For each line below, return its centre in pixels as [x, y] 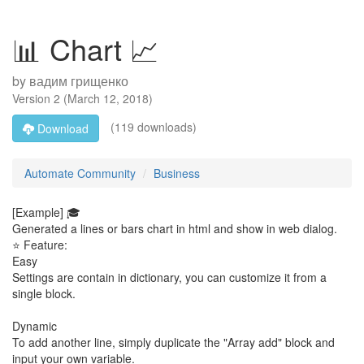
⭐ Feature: [40, 245]
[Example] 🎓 [46, 212]
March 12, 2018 [108, 98]
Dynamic [35, 326]
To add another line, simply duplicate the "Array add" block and [173, 342]
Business [177, 173]
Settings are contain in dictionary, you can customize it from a [169, 277]
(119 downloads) [152, 126]
